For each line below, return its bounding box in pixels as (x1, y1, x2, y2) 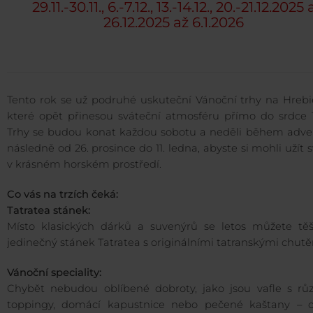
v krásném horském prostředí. (7, 158, 161, 171)
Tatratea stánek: (7, 204, 90, 217)
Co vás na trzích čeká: (7, 188, 118, 201)
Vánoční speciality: (7, 266, 101, 279)
